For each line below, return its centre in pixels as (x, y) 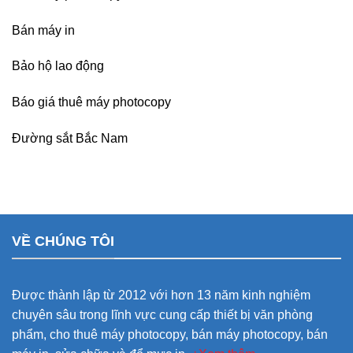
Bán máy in (43, 30)
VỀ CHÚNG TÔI (63, 241)
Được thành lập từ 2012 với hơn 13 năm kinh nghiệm (161, 295)
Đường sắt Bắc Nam (70, 138)
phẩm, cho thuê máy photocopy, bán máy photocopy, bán (170, 335)
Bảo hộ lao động (58, 66)
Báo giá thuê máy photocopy (91, 102)
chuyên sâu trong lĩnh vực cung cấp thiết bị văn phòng (162, 315)
